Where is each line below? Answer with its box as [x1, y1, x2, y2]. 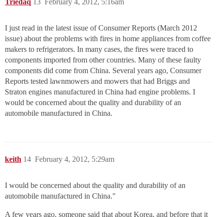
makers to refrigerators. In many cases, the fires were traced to [5, 45, 193, 53]
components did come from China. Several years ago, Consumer [5, 66, 201, 75]
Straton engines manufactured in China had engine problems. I [5, 88, 195, 96]
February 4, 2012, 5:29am [35, 155, 114, 163]
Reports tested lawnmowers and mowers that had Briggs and [5, 77, 190, 85]
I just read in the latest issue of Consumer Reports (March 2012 [5, 24, 197, 32]
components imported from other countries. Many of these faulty [5, 56, 201, 64]
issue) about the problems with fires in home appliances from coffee [5, 34, 211, 43]
